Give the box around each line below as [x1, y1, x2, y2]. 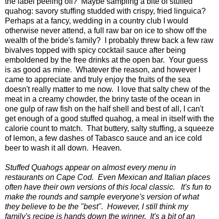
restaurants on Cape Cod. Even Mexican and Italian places [5, 173, 210, 181]
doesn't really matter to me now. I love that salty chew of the [5, 85, 210, 93]
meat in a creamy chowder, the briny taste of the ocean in [5, 94, 200, 103]
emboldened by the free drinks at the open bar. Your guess [5, 55, 208, 64]
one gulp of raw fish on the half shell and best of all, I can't [5, 104, 203, 113]
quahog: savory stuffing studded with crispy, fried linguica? [5, 6, 208, 15]
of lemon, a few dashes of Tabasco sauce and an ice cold [5, 133, 202, 142]
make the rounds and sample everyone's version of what [5, 192, 199, 201]
